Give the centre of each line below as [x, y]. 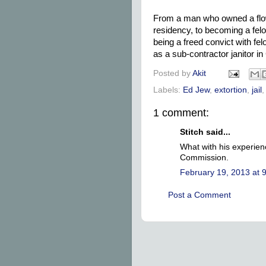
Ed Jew [196, 90]
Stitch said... [205, 132]
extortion [231, 90]
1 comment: [181, 113]
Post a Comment [199, 195]
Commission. [204, 158]
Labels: [168, 90]
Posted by [173, 73]
